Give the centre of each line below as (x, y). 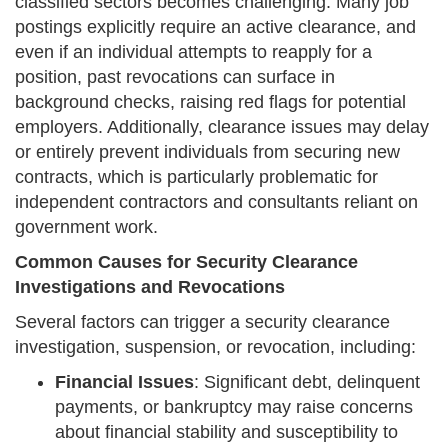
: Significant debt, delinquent (307, 382)
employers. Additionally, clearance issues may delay (222, 127)
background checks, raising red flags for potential (210, 102)
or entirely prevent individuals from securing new (207, 152)
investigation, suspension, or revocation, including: (215, 347)
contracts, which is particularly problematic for (196, 177)
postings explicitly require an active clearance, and (215, 27)
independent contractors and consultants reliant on (216, 202)
